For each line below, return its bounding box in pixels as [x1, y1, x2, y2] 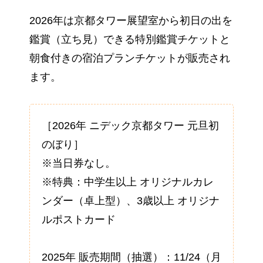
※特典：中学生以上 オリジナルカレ [42, 176, 214, 188]
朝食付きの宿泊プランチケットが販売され [29, 52, 230, 65]
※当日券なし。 [42, 157, 116, 170]
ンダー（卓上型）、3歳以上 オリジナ [42, 195, 220, 207]
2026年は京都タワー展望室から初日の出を [29, 15, 232, 27]
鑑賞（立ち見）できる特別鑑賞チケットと [29, 33, 230, 46]
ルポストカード [42, 214, 116, 226]
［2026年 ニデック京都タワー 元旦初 [42, 120, 219, 132]
